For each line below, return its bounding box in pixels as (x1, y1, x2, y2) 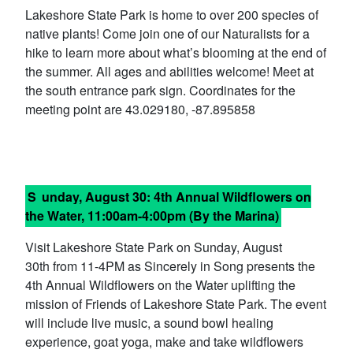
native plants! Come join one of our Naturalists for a (25, 24, 310, 43)
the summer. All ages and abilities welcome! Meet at (25, 62, 314, 80)
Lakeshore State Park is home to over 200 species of (25, 6, 318, 24)
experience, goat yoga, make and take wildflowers (25, 333, 303, 351)
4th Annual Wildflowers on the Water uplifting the (25, 276, 295, 294)
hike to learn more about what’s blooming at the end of (25, 43, 326, 61)
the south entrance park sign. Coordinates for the (25, 81, 295, 99)
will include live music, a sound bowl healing (25, 314, 273, 332)
